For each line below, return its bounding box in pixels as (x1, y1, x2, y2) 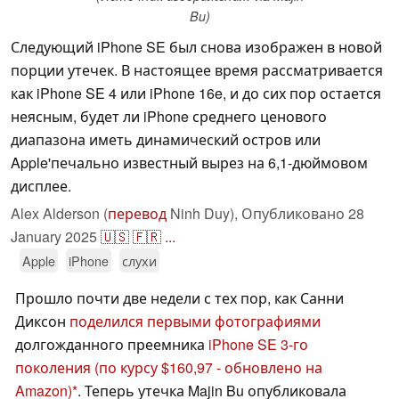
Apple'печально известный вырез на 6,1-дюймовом (11, 152, 368, 174)
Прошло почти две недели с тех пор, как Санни (15, 288, 344, 309)
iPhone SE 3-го (208, 334, 308, 355)
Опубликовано (241, 203, 348, 224)
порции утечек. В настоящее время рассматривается (11, 60, 383, 81)
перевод (108, 203, 167, 224)
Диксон (15, 311, 69, 332)
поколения (15, 357, 91, 379)
